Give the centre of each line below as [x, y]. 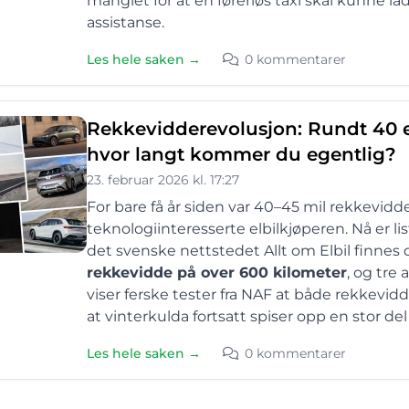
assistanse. [126, 22]
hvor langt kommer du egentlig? [241, 154]
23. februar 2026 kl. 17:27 [163, 180]
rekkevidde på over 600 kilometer [217, 273]
